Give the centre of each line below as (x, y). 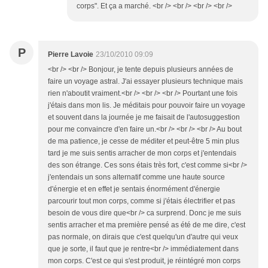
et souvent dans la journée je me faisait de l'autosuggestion (144, 118)
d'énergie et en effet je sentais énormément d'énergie (134, 189)
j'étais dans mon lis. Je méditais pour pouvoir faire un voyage (147, 106)
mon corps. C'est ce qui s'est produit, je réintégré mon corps (144, 261)
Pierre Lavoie (71, 55)
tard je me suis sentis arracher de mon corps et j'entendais (142, 153)
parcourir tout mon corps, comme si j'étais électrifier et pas (141, 201)
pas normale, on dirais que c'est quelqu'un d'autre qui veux (143, 237)
